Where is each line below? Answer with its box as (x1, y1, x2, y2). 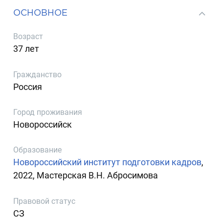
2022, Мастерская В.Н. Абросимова (13, 170, 158, 181)
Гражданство (13, 69, 62, 79)
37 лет (13, 44, 40, 54)
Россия (13, 81, 43, 92)
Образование (13, 145, 62, 155)
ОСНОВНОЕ (13, 7, 68, 17)
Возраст (13, 32, 44, 42)
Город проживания (13, 107, 83, 117)
